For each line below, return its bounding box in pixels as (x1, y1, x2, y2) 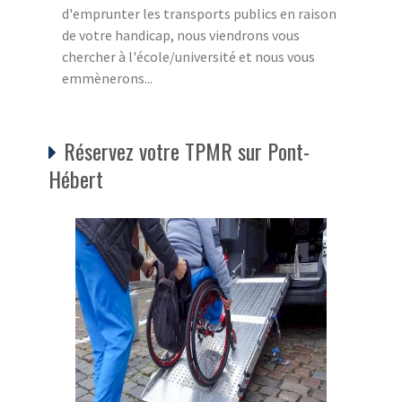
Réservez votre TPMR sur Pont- (64, 135, 310, 168)
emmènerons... (62, 69, 153, 88)
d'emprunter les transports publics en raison (62, 4, 336, 23)
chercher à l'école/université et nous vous (62, 48, 315, 66)
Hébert (48, 162, 103, 196)
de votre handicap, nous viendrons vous (62, 26, 300, 45)
